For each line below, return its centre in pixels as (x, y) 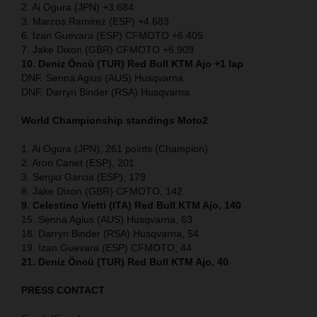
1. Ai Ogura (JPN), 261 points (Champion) (115, 149)
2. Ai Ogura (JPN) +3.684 (77, 7)
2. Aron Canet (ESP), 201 (78, 163)
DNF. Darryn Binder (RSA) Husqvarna (105, 92)
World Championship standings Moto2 (115, 121)
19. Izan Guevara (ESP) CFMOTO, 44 (106, 248)
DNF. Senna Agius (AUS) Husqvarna (102, 78)
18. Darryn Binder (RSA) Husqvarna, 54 (110, 234)
